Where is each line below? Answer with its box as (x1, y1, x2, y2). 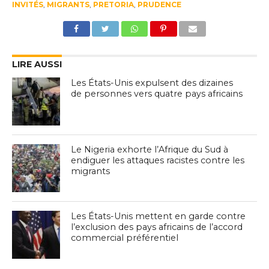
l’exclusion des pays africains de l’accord (71, 222, 243, 233)
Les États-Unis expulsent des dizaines (71, 77, 234, 89)
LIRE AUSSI (11, 59, 62, 70)
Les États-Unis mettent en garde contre (71, 211, 246, 222)
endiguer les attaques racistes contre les (71, 155, 245, 166)
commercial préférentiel (71, 232, 179, 244)
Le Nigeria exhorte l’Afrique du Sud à (71, 144, 229, 156)
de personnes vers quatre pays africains (71, 88, 243, 100)
